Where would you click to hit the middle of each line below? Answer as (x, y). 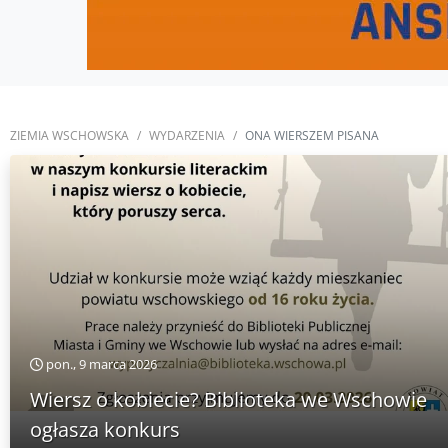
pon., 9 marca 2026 (100, 364)
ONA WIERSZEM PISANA (312, 135)
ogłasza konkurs (105, 429)
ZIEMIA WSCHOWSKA (69, 135)
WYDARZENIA (187, 135)
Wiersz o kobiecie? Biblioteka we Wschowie (228, 399)
